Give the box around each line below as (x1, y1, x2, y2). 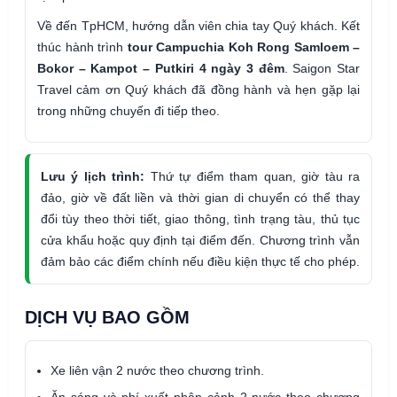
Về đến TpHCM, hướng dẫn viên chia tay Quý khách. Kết (37, 18, 360, 33)
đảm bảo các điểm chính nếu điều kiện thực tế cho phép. (41, 253, 360, 269)
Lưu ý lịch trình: (41, 168, 145, 183)
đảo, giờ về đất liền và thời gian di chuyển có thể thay (41, 190, 360, 205)
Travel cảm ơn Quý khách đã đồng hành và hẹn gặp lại (37, 82, 360, 97)
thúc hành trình (37, 39, 128, 54)
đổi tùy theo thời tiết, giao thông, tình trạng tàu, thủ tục (41, 211, 360, 226)
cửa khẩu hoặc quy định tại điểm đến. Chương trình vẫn (41, 232, 360, 247)
